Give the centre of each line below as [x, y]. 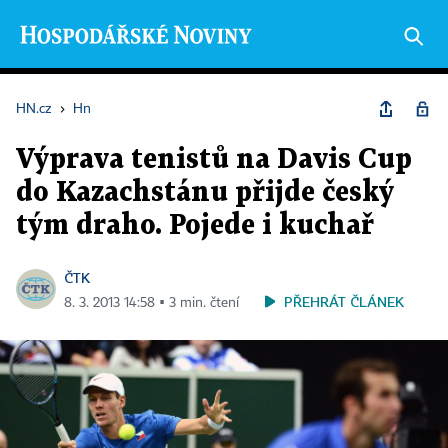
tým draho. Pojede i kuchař [195, 226]
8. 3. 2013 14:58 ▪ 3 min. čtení [151, 303]
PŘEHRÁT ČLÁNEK [344, 301]
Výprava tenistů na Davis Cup [214, 160]
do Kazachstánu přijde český [205, 193]
